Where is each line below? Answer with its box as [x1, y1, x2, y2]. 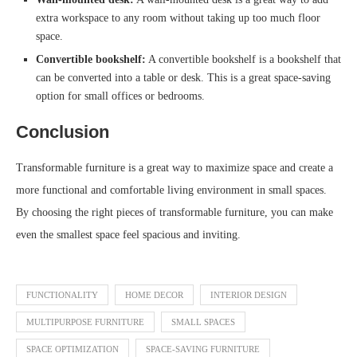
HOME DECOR [125, 290, 183, 300]
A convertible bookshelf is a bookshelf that [146, 53, 341, 66]
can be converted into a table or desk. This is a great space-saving [36, 72, 331, 84]
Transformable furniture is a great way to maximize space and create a [16, 162, 333, 175]
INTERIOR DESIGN [210, 290, 287, 300]
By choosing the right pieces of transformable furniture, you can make [16, 206, 333, 219]
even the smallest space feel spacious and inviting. [16, 229, 241, 241]
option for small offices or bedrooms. [36, 90, 205, 103]
